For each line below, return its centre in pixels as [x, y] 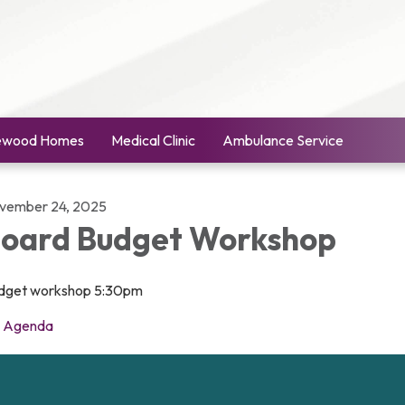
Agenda [28, 325]
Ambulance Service [283, 140]
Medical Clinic [153, 140]
